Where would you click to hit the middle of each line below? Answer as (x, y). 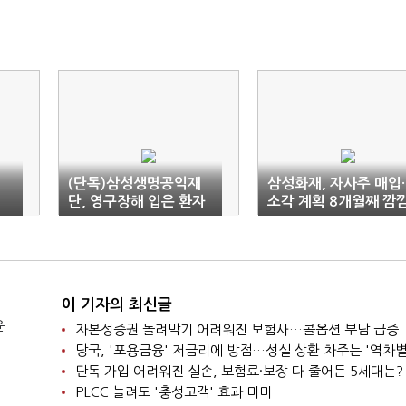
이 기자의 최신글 (116, 305)
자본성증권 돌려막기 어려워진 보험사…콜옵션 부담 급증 (237, 329)
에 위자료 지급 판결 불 (136, 220)
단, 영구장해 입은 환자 (137, 202)
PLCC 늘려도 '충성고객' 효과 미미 (173, 392)
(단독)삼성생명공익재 (135, 184)
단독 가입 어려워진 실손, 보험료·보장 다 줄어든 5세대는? (239, 371)
